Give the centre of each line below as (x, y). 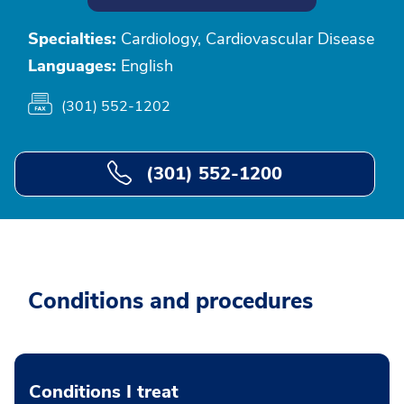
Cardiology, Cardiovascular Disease (245, 39)
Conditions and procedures (170, 301)
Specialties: (72, 39)
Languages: (72, 66)
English (145, 66)
